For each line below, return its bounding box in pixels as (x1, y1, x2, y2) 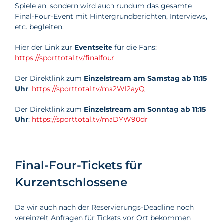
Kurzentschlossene (15, 175, 127, 189)
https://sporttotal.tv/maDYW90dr (32, 115, 148, 124)
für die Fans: (112, 43, 157, 52)
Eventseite (74, 43, 112, 52)
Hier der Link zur (15, 43, 74, 52)
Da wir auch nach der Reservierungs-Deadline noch (15, 203, 194, 212)
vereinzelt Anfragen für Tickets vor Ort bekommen (15, 213, 191, 222)
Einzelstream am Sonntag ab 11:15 (84, 105, 206, 113)
